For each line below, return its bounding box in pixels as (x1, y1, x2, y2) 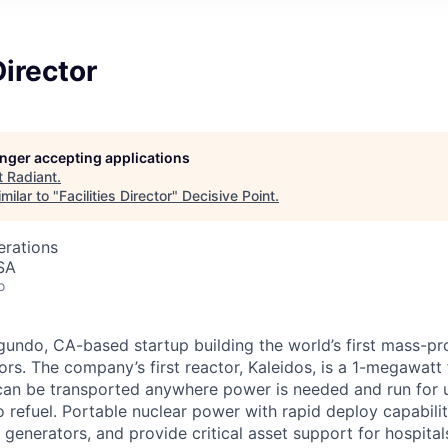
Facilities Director (59, 187, 172, 205)
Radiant (7, 168, 57, 186)
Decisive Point (182, 187, 275, 205)
